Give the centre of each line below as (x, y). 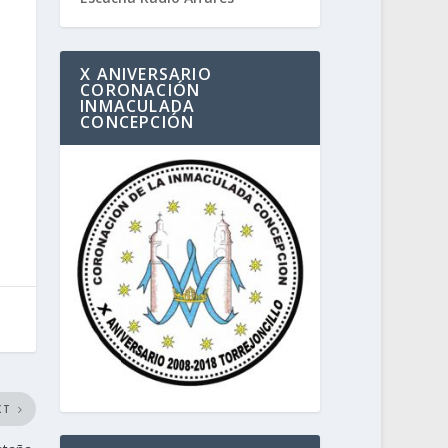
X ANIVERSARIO (146, 74)
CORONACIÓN (140, 90)
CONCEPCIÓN (137, 122)
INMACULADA (138, 106)
